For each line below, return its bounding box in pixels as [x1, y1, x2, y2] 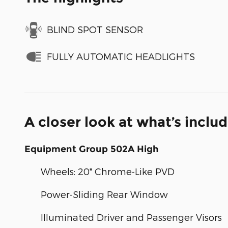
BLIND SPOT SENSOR [47, 24, 143, 35]
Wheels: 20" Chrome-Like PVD [41, 165, 175, 177]
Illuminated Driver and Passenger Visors [41, 211, 222, 222]
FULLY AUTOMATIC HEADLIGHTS [47, 51, 195, 62]
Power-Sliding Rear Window [41, 188, 168, 199]
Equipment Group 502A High [24, 143, 159, 155]
